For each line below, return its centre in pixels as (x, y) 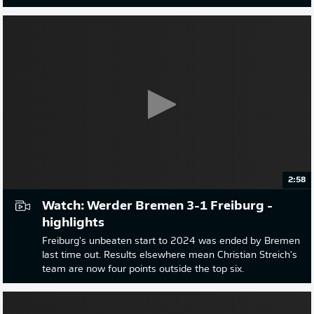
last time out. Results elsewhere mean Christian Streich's (170, 255)
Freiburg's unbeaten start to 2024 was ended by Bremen (171, 241)
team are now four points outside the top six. (143, 269)
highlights (73, 223)
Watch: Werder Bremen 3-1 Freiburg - (157, 206)
